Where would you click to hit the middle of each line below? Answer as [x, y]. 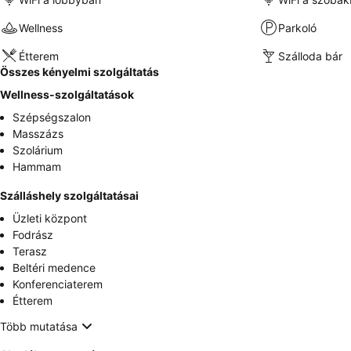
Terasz [30, 251]
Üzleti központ [50, 218]
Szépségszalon [52, 117]
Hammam [37, 166]
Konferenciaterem [58, 284]
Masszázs [38, 134]
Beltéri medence [54, 268]
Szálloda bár [310, 56]
